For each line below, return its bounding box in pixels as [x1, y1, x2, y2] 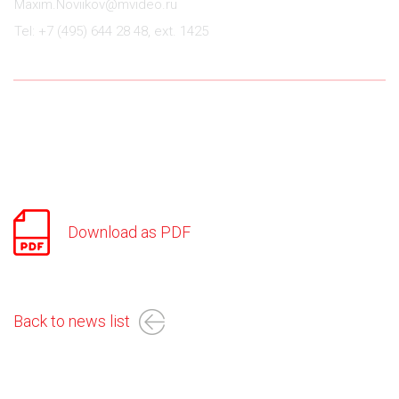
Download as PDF [68, 223, 191, 241]
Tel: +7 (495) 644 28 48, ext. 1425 [14, 22, 208, 39]
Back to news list [13, 312, 130, 330]
